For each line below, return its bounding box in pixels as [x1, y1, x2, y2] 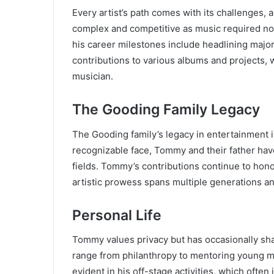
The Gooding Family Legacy [72, 101, 260, 119]
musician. [72, 70, 113, 83]
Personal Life [72, 206, 161, 224]
